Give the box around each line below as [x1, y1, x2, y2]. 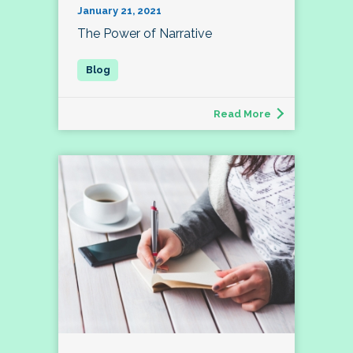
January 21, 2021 [77, 5, 162, 17]
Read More [214, 108, 271, 121]
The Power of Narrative [77, 26, 212, 42]
